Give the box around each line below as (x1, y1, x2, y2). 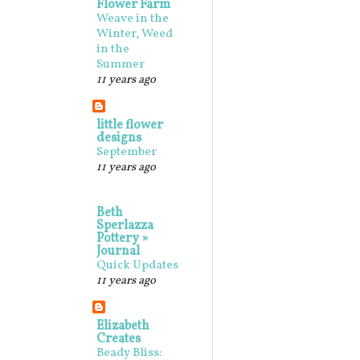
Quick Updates (96, 257, 178, 274)
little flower (96, 117, 163, 134)
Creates (96, 330, 141, 348)
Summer (96, 56, 145, 73)
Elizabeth (96, 317, 149, 335)
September (96, 144, 157, 161)
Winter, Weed (96, 26, 173, 43)
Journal (96, 243, 140, 260)
